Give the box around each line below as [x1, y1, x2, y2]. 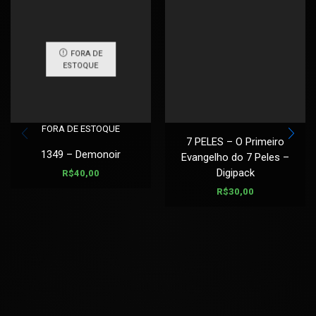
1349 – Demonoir [41, 147, 121, 161]
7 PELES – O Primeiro [186, 135, 284, 148]
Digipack [216, 166, 255, 179]
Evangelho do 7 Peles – [181, 150, 289, 164]
